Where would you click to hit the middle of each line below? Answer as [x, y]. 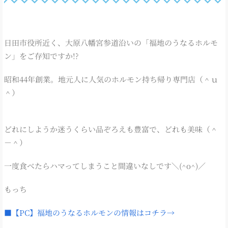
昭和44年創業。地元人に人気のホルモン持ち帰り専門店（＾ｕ [111, 79]
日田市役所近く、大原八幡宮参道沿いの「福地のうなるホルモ [111, 42]
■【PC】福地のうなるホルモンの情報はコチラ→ [89, 212]
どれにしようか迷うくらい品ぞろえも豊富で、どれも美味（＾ [111, 129]
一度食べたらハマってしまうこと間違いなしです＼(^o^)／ [105, 165]
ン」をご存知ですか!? [41, 55]
